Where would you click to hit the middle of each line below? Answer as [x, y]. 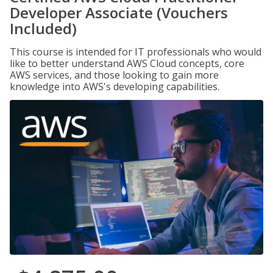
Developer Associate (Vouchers [119, 12]
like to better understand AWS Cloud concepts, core [127, 63]
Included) [43, 28]
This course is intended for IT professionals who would [136, 52]
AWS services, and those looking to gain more [114, 75]
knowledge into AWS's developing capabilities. [115, 87]
